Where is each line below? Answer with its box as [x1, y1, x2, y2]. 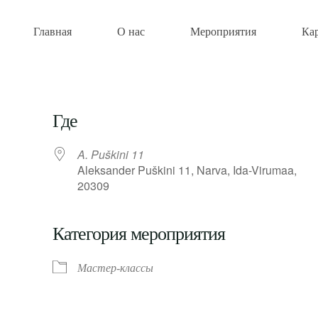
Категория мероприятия [53, 224, 225, 244]
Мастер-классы [77, 262, 153, 274]
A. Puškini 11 [77, 146, 144, 163]
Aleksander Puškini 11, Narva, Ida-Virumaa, [77, 162, 297, 178]
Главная [33, 26, 72, 38]
